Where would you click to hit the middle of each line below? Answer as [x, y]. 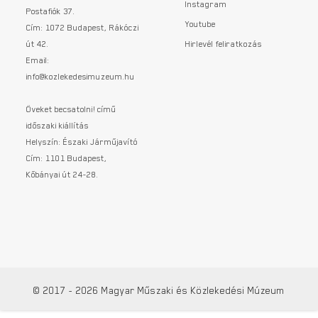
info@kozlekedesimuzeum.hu [81, 76]
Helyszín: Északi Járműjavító [82, 141]
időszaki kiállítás [58, 125]
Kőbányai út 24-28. [63, 174]
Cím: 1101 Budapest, [67, 158]
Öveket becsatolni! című [72, 109]
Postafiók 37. [51, 11]
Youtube [201, 23]
